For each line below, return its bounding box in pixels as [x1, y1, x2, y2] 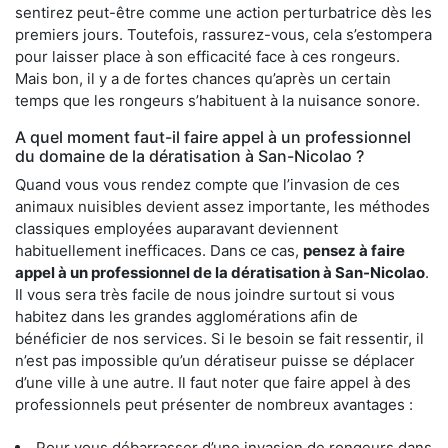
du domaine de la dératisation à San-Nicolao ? [15, 145, 364, 166]
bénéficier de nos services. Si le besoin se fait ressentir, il [15, 328, 424, 348]
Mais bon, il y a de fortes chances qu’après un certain [15, 68, 391, 88]
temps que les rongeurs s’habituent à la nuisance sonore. [15, 90, 420, 110]
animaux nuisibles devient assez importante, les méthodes [15, 196, 430, 216]
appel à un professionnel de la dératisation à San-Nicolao [15, 262, 425, 282]
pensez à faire [303, 240, 405, 260]
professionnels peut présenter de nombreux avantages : [15, 394, 413, 414]
